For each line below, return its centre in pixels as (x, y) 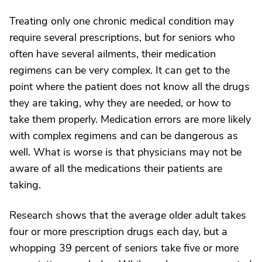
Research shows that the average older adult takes (128, 215)
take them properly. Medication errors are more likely (130, 119)
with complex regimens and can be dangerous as (124, 136)
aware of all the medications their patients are (116, 168)
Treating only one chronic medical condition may (122, 21)
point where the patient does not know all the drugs (130, 87)
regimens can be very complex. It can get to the (120, 70)
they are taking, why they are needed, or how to (120, 103)
